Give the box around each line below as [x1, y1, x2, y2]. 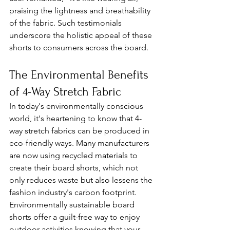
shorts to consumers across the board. [9, 43, 148, 53]
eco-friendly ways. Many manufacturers [9, 138, 151, 148]
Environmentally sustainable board [9, 200, 137, 210]
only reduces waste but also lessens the [9, 175, 155, 185]
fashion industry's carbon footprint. [9, 187, 139, 198]
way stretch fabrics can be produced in [9, 126, 151, 136]
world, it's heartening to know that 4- [9, 113, 142, 124]
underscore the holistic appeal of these [9, 30, 154, 41]
